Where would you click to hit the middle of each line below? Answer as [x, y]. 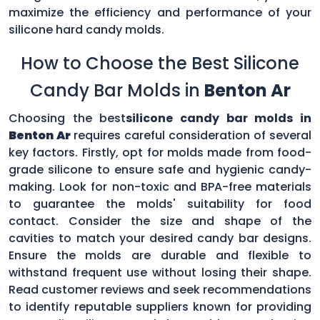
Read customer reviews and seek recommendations [160, 289]
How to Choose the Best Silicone [160, 63]
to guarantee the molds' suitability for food [160, 204]
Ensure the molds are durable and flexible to [160, 255]
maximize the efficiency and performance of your [160, 12]
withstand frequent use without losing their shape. [160, 272]
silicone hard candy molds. [86, 29]
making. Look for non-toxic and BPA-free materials [160, 186]
